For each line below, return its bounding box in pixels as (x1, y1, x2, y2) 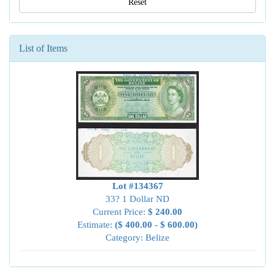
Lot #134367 (112, 181, 163, 191)
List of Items (19, 43, 68, 53)
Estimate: (77, 220, 115, 230)
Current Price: (93, 207, 148, 217)
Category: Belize (106, 233, 169, 242)
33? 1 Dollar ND (106, 194, 169, 204)
